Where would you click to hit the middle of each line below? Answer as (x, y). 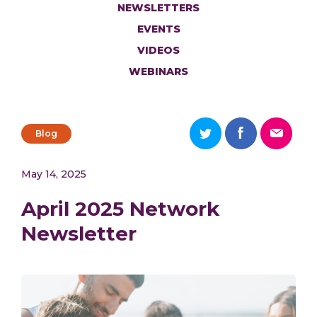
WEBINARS (158, 71)
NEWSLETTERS (158, 8)
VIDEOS (158, 50)
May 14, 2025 (54, 174)
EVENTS (158, 29)
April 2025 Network (120, 209)
